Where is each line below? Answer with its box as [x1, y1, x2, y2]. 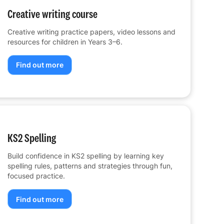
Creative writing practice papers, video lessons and [7, 27, 175, 36]
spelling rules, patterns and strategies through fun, [7, 161, 172, 170]
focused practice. [7, 171, 65, 180]
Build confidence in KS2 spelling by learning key [7, 151, 164, 160]
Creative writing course [7, 6, 97, 21]
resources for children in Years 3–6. [7, 37, 122, 46]
